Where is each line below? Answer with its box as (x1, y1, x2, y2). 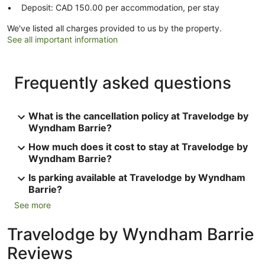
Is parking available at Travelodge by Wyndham (28, 171, 245, 183)
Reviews (7, 243, 73, 263)
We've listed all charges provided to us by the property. (7, 22, 222, 33)
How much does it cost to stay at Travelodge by (28, 140, 248, 153)
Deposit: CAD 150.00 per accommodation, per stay (21, 2, 219, 12)
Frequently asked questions (14, 72, 231, 93)
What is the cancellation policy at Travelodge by (28, 109, 248, 122)
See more (14, 199, 51, 210)
